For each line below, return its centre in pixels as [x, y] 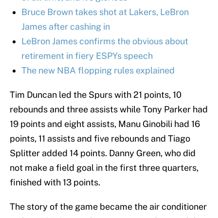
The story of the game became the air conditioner [108, 207]
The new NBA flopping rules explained [98, 71]
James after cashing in [66, 27]
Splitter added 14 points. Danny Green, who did [103, 153]
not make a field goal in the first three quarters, [104, 168]
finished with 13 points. [55, 182]
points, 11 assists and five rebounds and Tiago [100, 139]
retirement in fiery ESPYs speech [87, 56]
